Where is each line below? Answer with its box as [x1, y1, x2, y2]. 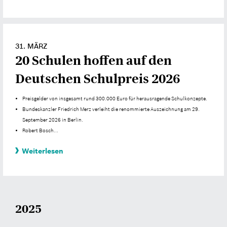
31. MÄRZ [15, 42, 48, 51]
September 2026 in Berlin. [22, 117, 84, 123]
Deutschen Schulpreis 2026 [15, 71, 180, 87]
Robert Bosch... [22, 127, 59, 134]
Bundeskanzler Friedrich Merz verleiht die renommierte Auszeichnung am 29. [22, 106, 200, 112]
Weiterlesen [22, 146, 63, 156]
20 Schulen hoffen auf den [15, 53, 172, 69]
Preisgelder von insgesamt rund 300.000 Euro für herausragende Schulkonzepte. [22, 95, 208, 102]
